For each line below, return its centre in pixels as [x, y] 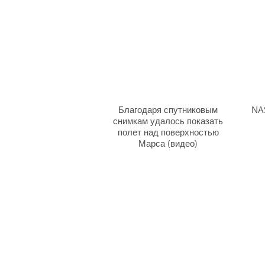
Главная [237, 248]
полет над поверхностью [168, 132]
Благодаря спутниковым [168, 109]
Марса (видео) [168, 143]
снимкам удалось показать [168, 121]
